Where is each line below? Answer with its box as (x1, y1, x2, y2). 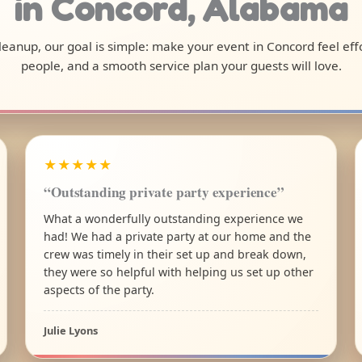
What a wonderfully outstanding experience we (44, 210, 304, 226)
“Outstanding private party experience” (44, 181, 284, 202)
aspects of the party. (44, 281, 155, 297)
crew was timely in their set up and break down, (44, 246, 307, 262)
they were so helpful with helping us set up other (44, 263, 314, 280)
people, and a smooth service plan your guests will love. (20, 57, 342, 74)
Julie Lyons (44, 322, 99, 338)
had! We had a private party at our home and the (44, 228, 312, 244)
